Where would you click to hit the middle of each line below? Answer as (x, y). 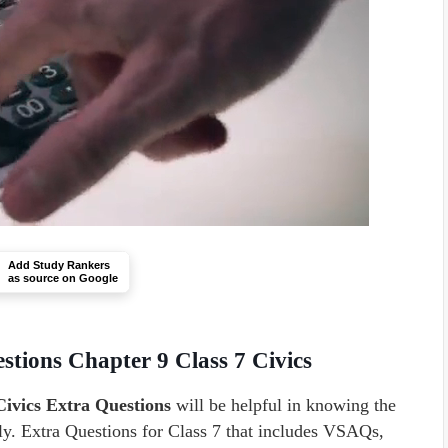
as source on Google (63, 278)
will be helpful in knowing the (283, 405)
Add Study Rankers (59, 265)
